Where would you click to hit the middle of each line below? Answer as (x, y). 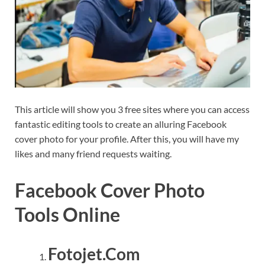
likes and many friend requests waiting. (93, 153)
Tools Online (67, 214)
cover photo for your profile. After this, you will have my (127, 138)
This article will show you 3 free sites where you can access (132, 109)
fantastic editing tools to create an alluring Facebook (121, 124)
